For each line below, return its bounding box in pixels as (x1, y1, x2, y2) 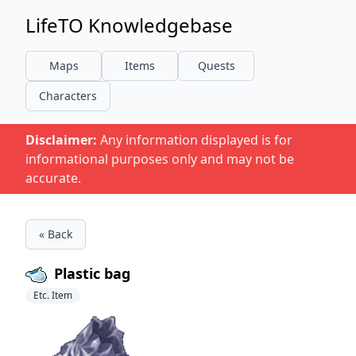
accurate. (25, 169, 81, 187)
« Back (39, 226, 72, 242)
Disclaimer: (25, 131, 97, 149)
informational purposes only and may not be (25, 150, 294, 168)
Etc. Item (33, 288, 72, 302)
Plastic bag (50, 264, 131, 283)
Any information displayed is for (97, 131, 292, 149)
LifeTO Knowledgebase (25, 12, 233, 38)
